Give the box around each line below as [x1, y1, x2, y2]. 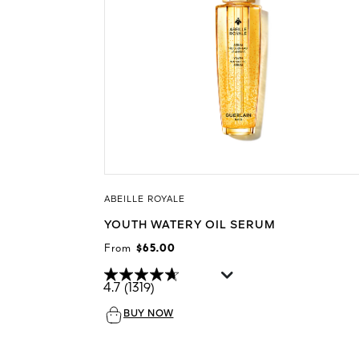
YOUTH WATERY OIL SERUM [104, 219, 276, 231]
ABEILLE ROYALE [104, 195, 185, 204]
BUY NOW [123, 309, 174, 319]
